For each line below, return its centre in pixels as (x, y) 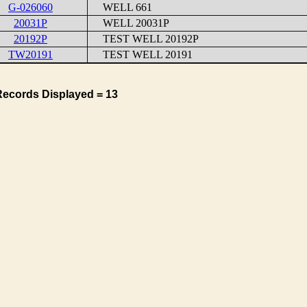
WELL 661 (121, 7)
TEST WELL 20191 (141, 54)
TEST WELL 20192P (144, 39)
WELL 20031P (129, 23)
